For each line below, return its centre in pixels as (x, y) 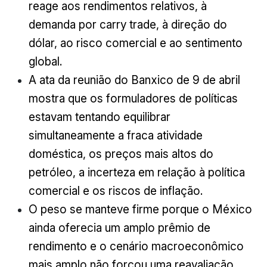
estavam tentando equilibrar (99, 117)
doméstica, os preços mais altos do (121, 154)
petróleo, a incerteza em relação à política (136, 173)
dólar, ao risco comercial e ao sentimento (135, 43)
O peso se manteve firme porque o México (140, 209)
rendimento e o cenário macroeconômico (136, 246)
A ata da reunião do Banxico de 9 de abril (134, 80)
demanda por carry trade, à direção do (128, 25)
